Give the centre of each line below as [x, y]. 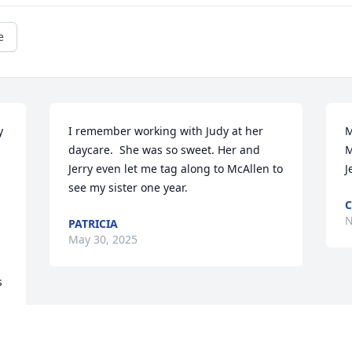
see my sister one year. [128, 188]
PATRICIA [93, 224]
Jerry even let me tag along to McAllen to [176, 169]
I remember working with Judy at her [166, 131]
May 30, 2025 [103, 240]
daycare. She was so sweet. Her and [165, 150]
